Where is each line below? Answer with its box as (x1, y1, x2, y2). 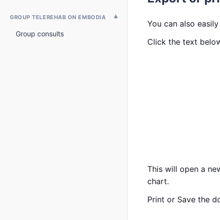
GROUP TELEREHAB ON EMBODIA (10, 13, 106, 21)
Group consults (16, 29, 64, 38)
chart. (147, 176, 169, 187)
